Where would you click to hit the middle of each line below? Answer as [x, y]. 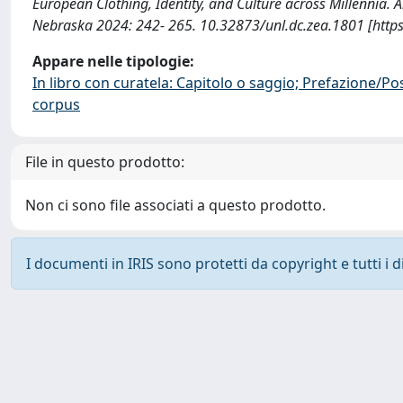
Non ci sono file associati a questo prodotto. [175, 205]
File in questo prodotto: [105, 162]
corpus [56, 104]
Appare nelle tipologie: [113, 61]
